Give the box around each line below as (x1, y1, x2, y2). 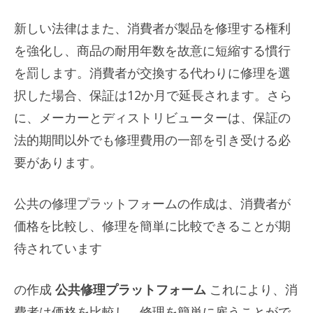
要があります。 (14, 153, 102, 170)
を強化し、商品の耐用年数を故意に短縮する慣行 (14, 41, 291, 59)
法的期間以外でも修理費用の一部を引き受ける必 (14, 131, 291, 148)
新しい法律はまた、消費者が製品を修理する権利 (14, 19, 291, 36)
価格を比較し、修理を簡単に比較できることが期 (14, 217, 291, 234)
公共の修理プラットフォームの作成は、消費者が (14, 194, 291, 212)
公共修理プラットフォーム (55, 280, 206, 298)
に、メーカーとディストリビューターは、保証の (14, 108, 291, 126)
